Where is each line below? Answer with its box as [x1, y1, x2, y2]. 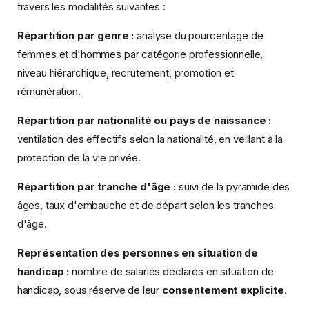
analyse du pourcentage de [134, 28, 263, 42]
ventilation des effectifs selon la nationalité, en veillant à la [17, 132, 283, 146]
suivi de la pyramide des [176, 179, 290, 193]
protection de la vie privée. [17, 150, 141, 164]
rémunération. [17, 84, 81, 98]
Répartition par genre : [17, 28, 134, 42]
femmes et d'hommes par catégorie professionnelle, [17, 47, 263, 61]
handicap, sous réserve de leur [17, 283, 163, 297]
